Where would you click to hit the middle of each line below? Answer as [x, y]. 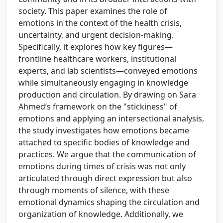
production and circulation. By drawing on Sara [107, 94]
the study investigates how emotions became [104, 130]
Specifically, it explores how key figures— [96, 47]
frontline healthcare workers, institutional [97, 58]
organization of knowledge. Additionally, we [101, 214]
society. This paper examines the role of [93, 11]
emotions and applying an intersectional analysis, [111, 118]
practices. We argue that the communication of [107, 154]
